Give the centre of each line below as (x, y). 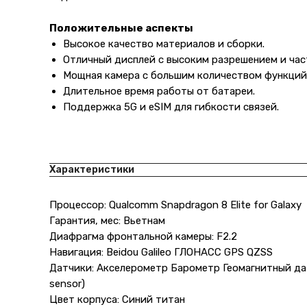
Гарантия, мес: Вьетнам (107, 221)
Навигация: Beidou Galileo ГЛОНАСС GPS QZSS (161, 252)
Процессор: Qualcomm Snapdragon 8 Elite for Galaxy (175, 205)
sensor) (67, 284)
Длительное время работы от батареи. (159, 91)
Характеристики (92, 170)
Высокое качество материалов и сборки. (164, 44)
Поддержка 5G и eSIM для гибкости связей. (171, 107)
